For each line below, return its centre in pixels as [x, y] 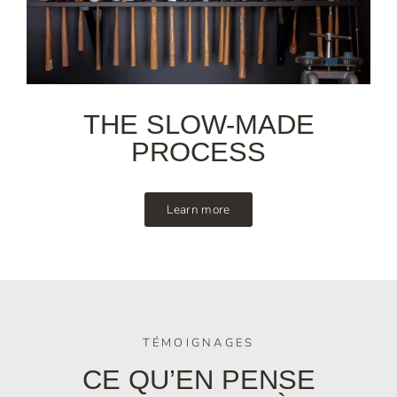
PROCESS [198, 152]
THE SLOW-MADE [198, 125]
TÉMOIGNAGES [198, 343]
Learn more [198, 210]
